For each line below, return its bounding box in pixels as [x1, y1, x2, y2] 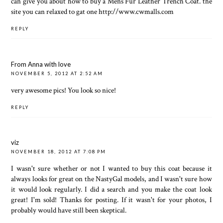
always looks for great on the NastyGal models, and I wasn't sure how [11, 174, 212, 184]
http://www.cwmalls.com [99, 6, 174, 17]
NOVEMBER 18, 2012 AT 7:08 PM [11, 149, 107, 155]
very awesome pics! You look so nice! [11, 85, 116, 95]
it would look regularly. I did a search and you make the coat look [11, 184, 212, 195]
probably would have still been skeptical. [11, 205, 127, 216]
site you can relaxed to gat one [11, 6, 99, 17]
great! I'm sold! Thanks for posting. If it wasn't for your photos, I [11, 195, 212, 205]
